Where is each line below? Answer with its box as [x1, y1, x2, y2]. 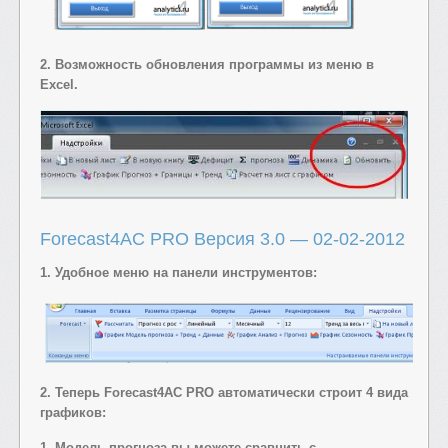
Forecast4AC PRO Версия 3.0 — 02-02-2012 [40, 228, 405, 249]
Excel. [40, 76, 78, 92]
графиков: [40, 404, 106, 420]
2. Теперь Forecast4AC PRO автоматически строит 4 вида [40, 384, 408, 400]
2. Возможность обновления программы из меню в [40, 56, 374, 72]
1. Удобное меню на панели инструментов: [40, 264, 317, 280]
